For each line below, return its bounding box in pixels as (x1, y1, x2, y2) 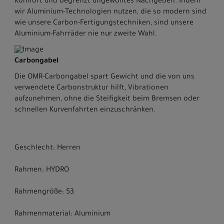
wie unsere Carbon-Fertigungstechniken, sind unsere (14, 19, 193, 27)
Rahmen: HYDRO (14, 166, 69, 174)
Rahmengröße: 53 (14, 188, 74, 196)
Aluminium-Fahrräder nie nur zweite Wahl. (14, 30, 157, 38)
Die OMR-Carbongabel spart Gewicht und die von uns (14, 73, 194, 81)
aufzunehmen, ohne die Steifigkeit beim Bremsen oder (14, 95, 199, 103)
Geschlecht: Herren (14, 144, 80, 152)
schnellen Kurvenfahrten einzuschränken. (14, 106, 155, 114)
